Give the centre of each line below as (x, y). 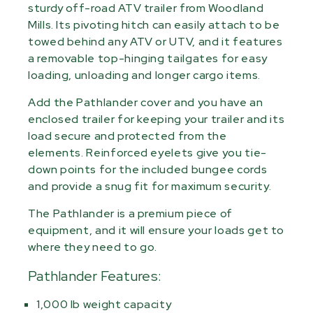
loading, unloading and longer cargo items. (144, 75)
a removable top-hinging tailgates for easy (148, 58)
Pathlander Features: (95, 276)
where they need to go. (93, 247)
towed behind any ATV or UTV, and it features (155, 41)
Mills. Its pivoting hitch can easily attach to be (154, 24)
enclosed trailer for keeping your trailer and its (156, 119)
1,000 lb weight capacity (104, 304)
